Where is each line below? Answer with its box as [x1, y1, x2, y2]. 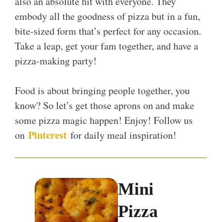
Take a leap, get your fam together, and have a [15, 39, 198, 53]
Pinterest [28, 128, 67, 143]
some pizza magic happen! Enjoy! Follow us [15, 113, 193, 127]
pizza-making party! [15, 54, 97, 68]
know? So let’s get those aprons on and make [15, 99, 194, 112]
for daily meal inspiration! [70, 128, 176, 142]
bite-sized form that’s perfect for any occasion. [15, 24, 201, 38]
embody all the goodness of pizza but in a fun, [15, 9, 200, 23]
